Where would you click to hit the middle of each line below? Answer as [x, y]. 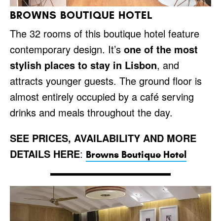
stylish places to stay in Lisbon [83, 65]
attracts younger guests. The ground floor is [106, 81]
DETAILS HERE [45, 154]
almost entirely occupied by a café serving [102, 97]
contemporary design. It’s [67, 49]
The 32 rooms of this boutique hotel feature [105, 34]
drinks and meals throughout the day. [91, 112]
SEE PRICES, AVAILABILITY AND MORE [103, 138]
